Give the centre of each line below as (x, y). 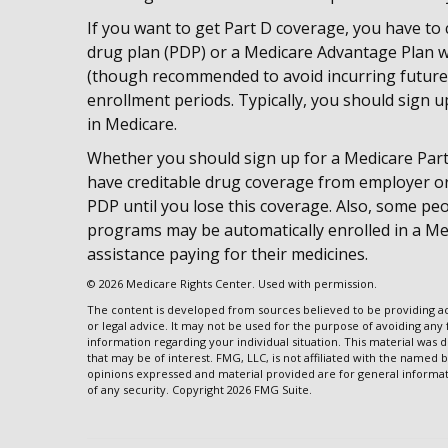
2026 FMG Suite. (269, 389)
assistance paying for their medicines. (227, 254)
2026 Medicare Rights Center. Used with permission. (238, 283)
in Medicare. (132, 124)
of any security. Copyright (157, 389)
